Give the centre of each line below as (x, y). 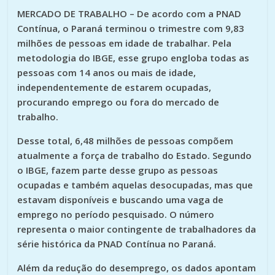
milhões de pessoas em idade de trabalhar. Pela (125, 43)
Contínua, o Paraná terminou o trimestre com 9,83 (131, 28)
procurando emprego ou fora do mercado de (118, 102)
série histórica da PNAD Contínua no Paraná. (117, 243)
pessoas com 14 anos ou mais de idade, (107, 72)
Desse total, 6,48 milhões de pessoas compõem (126, 140)
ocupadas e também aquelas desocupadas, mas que (135, 184)
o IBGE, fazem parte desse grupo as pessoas (118, 170)
